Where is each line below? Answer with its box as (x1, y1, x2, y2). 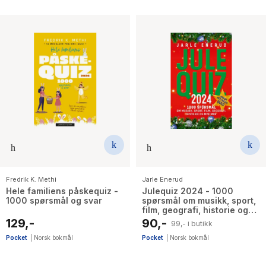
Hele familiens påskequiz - (6, 186, 118, 197)
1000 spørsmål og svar (6, 195, 102, 206)
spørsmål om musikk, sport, (142, 195, 256, 206)
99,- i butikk (171, 218, 213, 228)
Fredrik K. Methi (6, 175, 56, 184)
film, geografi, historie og (142, 205, 248, 216)
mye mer (142, 214, 178, 225)
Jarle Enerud (142, 175, 183, 184)
